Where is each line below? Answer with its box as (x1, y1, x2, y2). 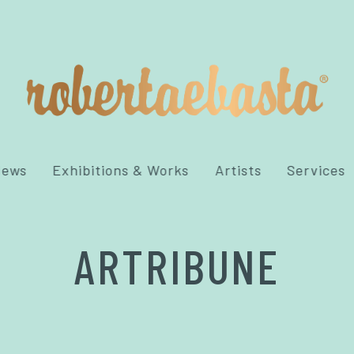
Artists (215, 161, 262, 179)
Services (287, 161, 346, 179)
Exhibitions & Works (52, 161, 190, 179)
